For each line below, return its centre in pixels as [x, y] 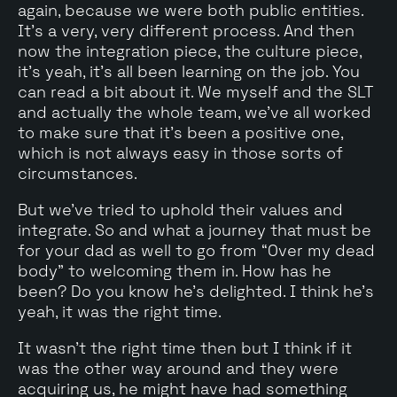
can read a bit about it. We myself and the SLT [196, 91]
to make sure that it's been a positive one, [180, 132]
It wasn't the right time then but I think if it [185, 347]
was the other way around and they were [178, 368]
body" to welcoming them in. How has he [175, 270]
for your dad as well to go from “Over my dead [196, 250]
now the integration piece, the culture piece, [190, 51]
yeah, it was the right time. [120, 311]
